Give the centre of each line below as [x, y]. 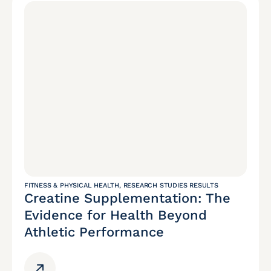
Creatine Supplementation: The [127, 198]
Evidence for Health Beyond [116, 215]
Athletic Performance [94, 232]
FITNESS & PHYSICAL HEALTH [72, 186]
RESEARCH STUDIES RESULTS [171, 186]
